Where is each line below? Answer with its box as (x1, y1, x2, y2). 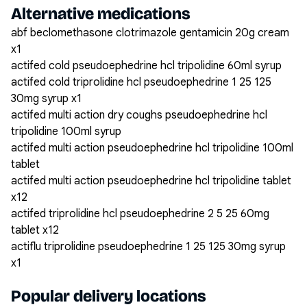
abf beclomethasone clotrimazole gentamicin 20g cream (11, 26, 289, 40)
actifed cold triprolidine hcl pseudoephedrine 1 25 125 (11, 75, 271, 89)
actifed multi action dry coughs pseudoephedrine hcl (11, 108, 267, 122)
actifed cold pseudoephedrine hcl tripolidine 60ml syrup (11, 59, 282, 73)
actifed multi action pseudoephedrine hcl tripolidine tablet (11, 174, 291, 188)
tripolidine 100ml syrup (11, 125, 121, 138)
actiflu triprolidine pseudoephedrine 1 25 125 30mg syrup (11, 240, 286, 254)
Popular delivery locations (11, 286, 206, 306)
